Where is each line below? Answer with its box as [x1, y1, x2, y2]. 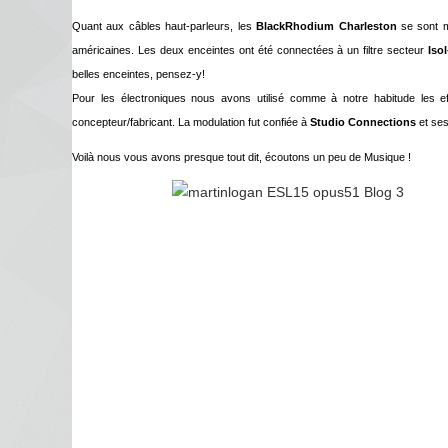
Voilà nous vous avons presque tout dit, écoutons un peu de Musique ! [72, 151, 411, 164]
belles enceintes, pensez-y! [72, 67, 205, 80]
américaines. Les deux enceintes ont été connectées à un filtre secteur [72, 43, 429, 56]
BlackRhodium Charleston [256, 19, 397, 32]
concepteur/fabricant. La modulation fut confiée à [72, 115, 310, 128]
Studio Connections [310, 115, 416, 128]
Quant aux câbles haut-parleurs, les [72, 19, 257, 32]
